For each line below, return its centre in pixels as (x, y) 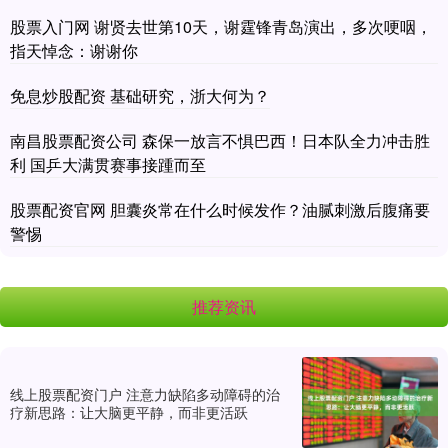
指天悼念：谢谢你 (74, 51)
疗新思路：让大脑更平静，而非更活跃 (129, 411)
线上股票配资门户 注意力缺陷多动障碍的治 (145, 393)
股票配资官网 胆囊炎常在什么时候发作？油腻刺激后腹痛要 (220, 210)
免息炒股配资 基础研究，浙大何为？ (140, 96)
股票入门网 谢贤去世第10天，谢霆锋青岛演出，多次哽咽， (221, 27)
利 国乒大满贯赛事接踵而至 (108, 165)
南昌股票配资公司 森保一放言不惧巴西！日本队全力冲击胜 (220, 141)
